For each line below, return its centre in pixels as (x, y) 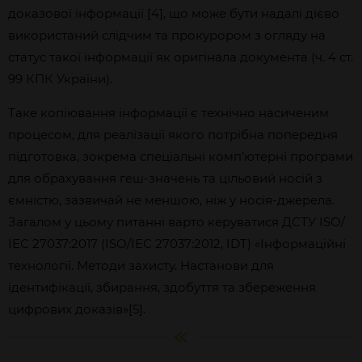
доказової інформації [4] (86, 13)
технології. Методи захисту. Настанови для (141, 265)
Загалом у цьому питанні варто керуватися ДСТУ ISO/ (177, 222)
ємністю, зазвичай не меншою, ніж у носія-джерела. (171, 200)
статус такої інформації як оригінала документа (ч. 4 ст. (181, 57)
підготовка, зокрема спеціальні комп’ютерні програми (181, 156)
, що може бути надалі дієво (251, 13)
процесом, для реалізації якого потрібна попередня (173, 135)
